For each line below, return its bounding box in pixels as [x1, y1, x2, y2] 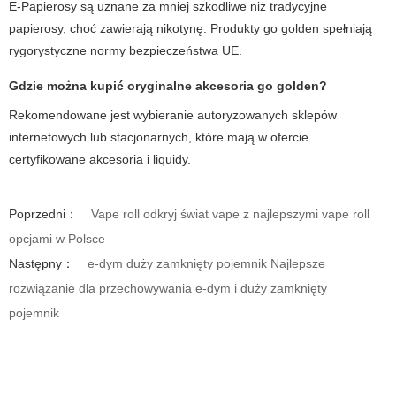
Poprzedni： [9, 207, 78, 222]
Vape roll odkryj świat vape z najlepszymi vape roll [91, 207, 369, 222]
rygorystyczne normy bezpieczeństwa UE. [9, 43, 242, 58]
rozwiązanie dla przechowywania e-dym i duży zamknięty [9, 281, 327, 296]
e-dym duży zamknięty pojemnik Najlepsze [88, 256, 325, 271]
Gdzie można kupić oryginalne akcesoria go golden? [9, 79, 327, 94]
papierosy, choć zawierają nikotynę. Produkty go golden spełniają [9, 21, 372, 36]
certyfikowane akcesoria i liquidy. [9, 152, 191, 167]
